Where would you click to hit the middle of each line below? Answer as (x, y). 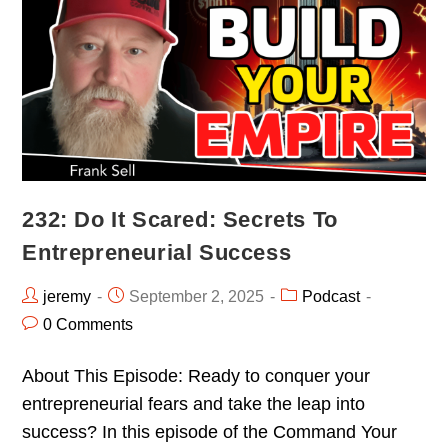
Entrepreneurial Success (157, 253)
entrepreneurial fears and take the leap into (194, 404)
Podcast (331, 297)
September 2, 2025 (197, 297)
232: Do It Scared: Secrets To (180, 220)
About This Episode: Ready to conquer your (196, 376)
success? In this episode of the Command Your (210, 432)
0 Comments (88, 325)
